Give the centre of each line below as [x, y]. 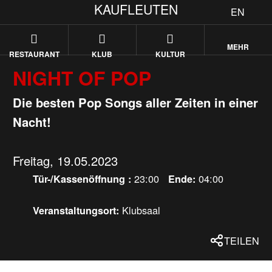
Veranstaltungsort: [77, 210]
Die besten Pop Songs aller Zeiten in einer [136, 103]
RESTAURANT [34, 54]
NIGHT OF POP [82, 78]
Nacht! [32, 122]
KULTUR [170, 54]
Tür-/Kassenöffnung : [83, 179]
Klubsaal [141, 210]
